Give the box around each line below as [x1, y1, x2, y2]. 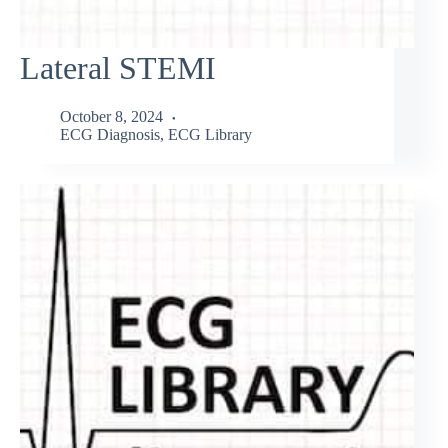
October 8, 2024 [60, 108, 163, 126]
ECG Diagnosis [60, 126, 160, 144]
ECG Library [168, 126, 252, 144]
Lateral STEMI [20, 49, 216, 86]
